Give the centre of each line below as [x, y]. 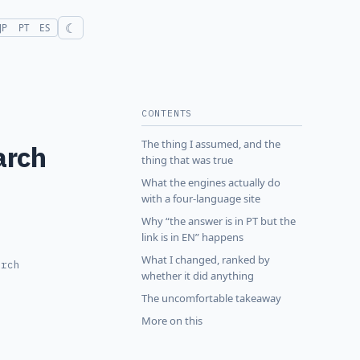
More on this [172, 321]
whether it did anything [198, 276]
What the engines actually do [211, 183]
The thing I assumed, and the [211, 144]
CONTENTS [167, 113]
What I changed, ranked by [206, 260]
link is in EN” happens [192, 237]
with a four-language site [201, 199]
